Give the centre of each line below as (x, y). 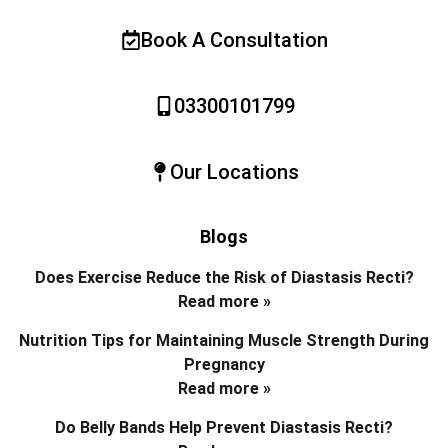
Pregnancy (224, 364)
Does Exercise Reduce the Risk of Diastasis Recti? (224, 277)
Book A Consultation (234, 39)
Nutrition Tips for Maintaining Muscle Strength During (224, 340)
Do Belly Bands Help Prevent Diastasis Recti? (224, 427)
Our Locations (234, 171)
